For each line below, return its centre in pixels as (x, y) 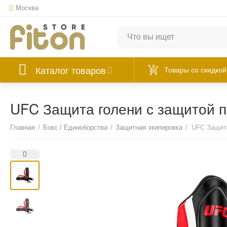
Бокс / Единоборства (75, 127)
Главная (23, 127)
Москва (27, 8)
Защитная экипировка (149, 127)
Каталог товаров (71, 70)
